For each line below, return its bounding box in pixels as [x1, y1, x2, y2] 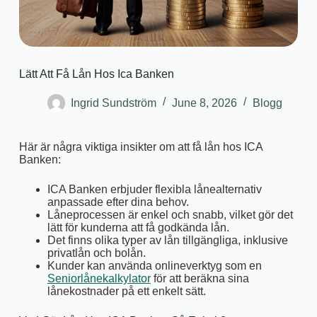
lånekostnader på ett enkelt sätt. [47, 285, 206, 298]
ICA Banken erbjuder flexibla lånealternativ [47, 183, 262, 196]
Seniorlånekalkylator [47, 272, 151, 285]
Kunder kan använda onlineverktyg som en [47, 260, 262, 272]
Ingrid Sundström [70, 96, 156, 109]
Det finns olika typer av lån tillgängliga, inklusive [47, 234, 288, 247]
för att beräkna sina [150, 272, 249, 285]
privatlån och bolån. [47, 247, 146, 260]
